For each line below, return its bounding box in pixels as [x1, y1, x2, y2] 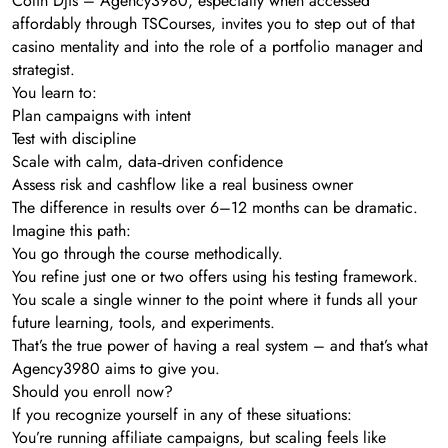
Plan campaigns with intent [12, 104, 191, 128]
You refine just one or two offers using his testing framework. [12, 265, 418, 289]
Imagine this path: [12, 219, 131, 243]
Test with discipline [12, 127, 136, 151]
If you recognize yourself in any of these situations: [12, 403, 352, 427]
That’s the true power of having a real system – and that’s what [12, 334, 428, 358]
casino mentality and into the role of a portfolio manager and [12, 35, 423, 59]
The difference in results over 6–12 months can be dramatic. [12, 196, 418, 220]
